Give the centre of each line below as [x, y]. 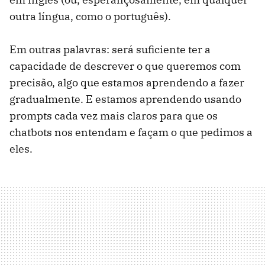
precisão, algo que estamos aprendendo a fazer [127, 82]
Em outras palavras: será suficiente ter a [110, 49]
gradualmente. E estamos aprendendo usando [125, 99]
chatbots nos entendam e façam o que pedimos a [131, 132]
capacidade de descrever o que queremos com [125, 66]
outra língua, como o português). [90, 16]
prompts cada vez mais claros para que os [114, 115]
